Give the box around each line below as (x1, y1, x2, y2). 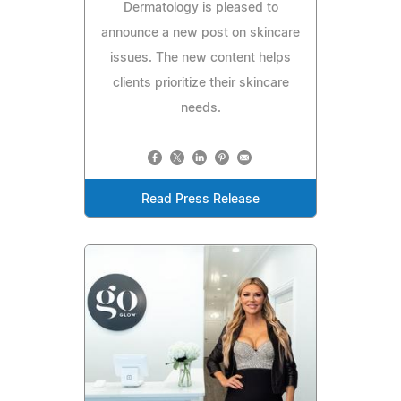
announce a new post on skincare (101, 26, 300, 39)
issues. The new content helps (110, 51, 291, 64)
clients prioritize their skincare (112, 76, 289, 90)
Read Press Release (141, 192, 260, 206)
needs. (180, 101, 221, 115)
